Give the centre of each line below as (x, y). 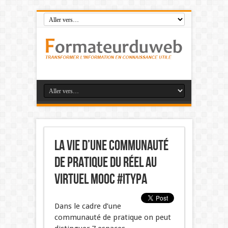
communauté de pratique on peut (112, 217)
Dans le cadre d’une (88, 206)
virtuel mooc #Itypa (101, 179)
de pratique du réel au (105, 162)
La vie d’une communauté (111, 146)
